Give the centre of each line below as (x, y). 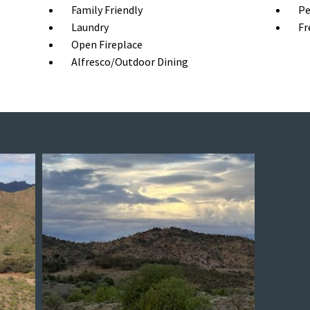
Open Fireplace (107, 44)
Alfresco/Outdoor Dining (130, 62)
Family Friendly (107, 10)
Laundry (90, 27)
